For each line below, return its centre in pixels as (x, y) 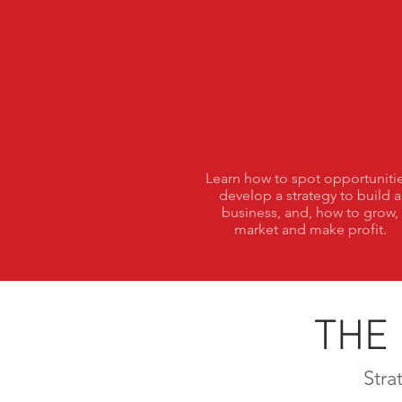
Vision (313, 96)
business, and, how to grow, (310, 212)
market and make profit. (310, 229)
